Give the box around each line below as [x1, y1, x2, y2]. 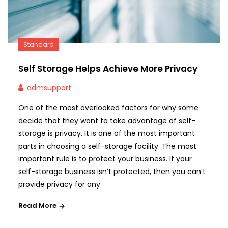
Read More [18, 201, 58, 211]
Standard [23, 40, 54, 49]
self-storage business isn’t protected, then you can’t [18, 166, 206, 177]
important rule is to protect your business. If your [18, 154, 192, 164]
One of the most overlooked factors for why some [18, 103, 198, 113]
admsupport [27, 82, 71, 93]
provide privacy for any [18, 179, 100, 190]
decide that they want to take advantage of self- [18, 116, 195, 126]
